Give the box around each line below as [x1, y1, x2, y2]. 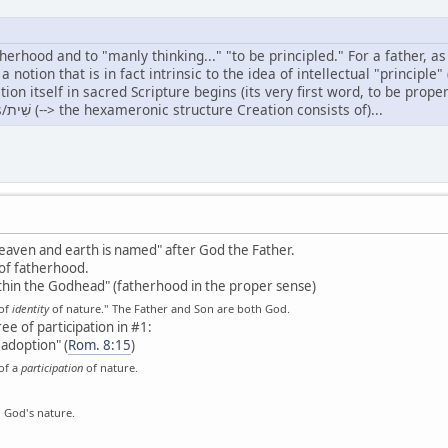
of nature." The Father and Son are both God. [49, 301, 290, 317]
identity [12, 301, 49, 317]
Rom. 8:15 [68, 336, 131, 355]
